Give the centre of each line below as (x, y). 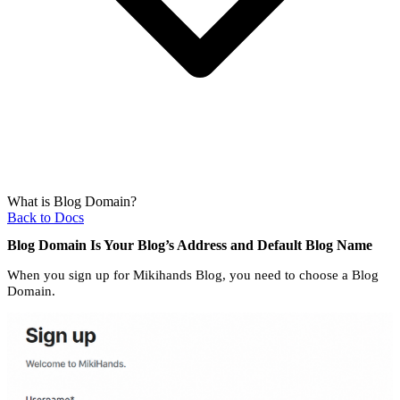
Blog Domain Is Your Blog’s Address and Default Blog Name (190, 246)
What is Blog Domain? (72, 201)
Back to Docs (46, 217)
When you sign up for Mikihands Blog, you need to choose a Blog (193, 275)
